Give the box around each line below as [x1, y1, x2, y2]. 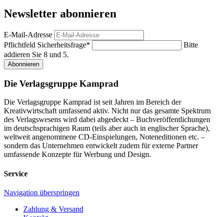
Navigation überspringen [4, 188, 79, 197]
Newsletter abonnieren [4, 7, 116, 20]
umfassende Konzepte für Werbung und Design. [4, 150, 151, 159]
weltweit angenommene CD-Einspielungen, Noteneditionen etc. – [4, 133, 205, 141]
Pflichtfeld [4, 40, 37, 49]
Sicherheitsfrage [37, 40, 86, 49]
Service [4, 169, 28, 178]
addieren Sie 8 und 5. [4, 50, 69, 59]
